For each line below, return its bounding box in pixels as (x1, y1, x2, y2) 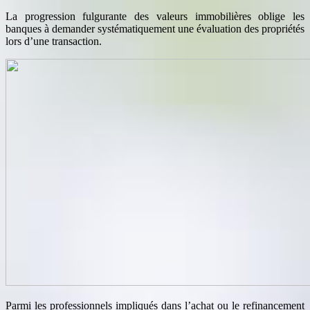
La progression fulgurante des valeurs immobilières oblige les (6, 10, 304, 22)
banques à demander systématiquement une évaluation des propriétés (6, 22, 304, 35)
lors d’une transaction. (6, 35, 102, 47)
